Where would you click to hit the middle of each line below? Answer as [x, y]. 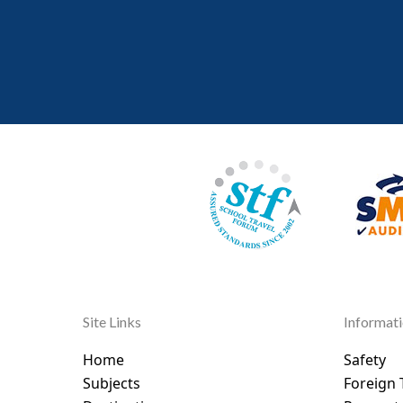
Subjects [111, 383]
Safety [365, 359]
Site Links [112, 321]
